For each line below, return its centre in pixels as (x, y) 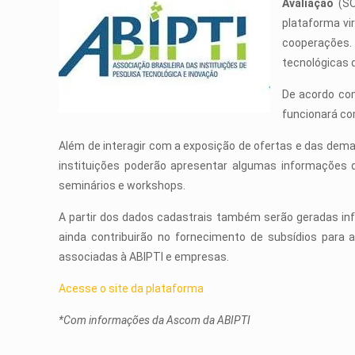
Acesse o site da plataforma (132, 288)
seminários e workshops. (122, 185)
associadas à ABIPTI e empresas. (144, 257)
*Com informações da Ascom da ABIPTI (155, 320)
